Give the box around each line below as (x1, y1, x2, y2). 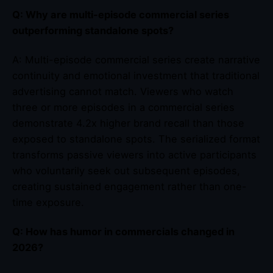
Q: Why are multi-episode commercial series (12, 9, 229, 21)
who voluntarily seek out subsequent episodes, (12, 165, 240, 177)
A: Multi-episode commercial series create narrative (12, 54, 260, 66)
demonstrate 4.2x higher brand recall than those (12, 117, 244, 130)
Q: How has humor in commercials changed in (12, 225, 235, 238)
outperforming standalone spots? (12, 24, 174, 37)
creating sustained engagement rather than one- (12, 180, 247, 193)
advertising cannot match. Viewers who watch (12, 85, 233, 98)
